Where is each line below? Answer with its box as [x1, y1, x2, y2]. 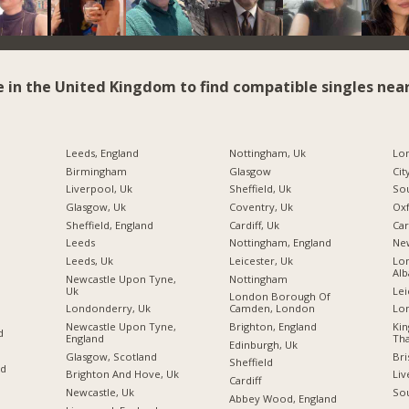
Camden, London [228, 301, 315, 316]
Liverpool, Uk [65, 182, 132, 196]
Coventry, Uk [228, 200, 293, 215]
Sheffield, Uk [228, 182, 291, 196]
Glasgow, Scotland [65, 349, 157, 363]
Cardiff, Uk [228, 217, 279, 232]
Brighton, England [228, 320, 317, 334]
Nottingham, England [228, 236, 331, 250]
